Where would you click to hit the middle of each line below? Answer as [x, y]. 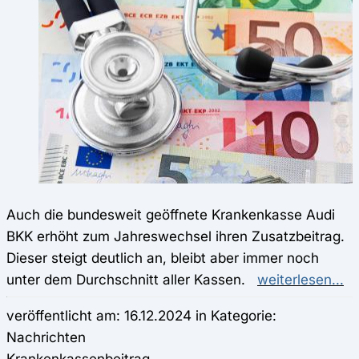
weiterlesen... [301, 279]
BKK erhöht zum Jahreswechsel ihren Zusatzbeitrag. [175, 236]
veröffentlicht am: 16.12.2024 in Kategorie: [141, 315]
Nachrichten [46, 337]
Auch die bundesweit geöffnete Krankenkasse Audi [171, 214]
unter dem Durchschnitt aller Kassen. [132, 279]
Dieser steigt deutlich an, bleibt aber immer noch [163, 257]
